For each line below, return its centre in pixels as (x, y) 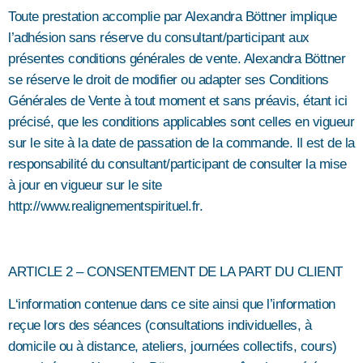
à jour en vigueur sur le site (85, 186)
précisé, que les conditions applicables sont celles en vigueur (181, 122)
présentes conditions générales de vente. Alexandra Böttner (177, 59)
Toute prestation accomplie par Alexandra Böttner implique (173, 17)
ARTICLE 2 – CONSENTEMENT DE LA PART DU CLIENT (175, 272)
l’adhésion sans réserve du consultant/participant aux (159, 38)
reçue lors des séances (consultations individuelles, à (160, 326)
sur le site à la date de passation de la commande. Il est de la (181, 143)
